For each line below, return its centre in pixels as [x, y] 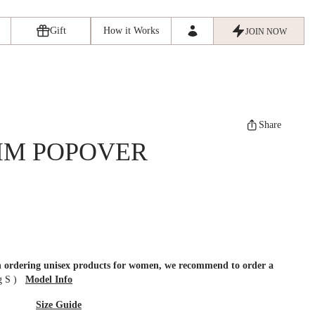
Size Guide [59, 305]
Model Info [49, 279]
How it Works [131, 31]
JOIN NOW [266, 32]
